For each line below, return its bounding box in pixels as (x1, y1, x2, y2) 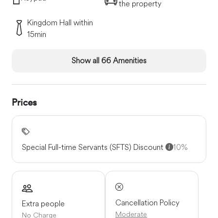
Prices (12, 95, 37, 109)
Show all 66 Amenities (72, 55, 146, 66)
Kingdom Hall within (27, 18, 93, 28)
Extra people (22, 198, 65, 208)
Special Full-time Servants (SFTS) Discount (22, 142, 165, 152)
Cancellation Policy (115, 198, 180, 208)
